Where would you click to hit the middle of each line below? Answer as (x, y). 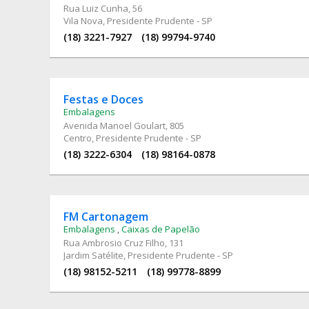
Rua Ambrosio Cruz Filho (114, 242)
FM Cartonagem (106, 216)
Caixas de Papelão (161, 229)
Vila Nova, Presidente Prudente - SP (138, 20)
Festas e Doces (103, 99)
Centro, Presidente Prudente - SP (132, 138)
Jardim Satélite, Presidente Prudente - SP (148, 255)
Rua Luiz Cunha (96, 8)
